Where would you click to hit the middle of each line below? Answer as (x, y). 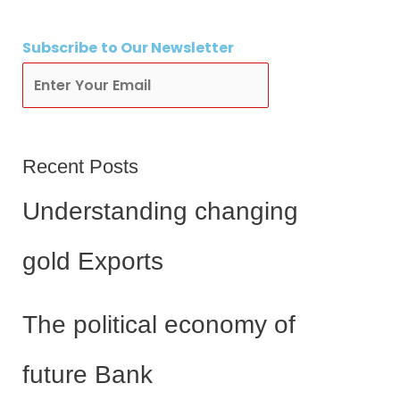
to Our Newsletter (167, 47)
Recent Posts (80, 167)
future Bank (87, 375)
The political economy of (158, 325)
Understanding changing (160, 212)
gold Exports (92, 262)
